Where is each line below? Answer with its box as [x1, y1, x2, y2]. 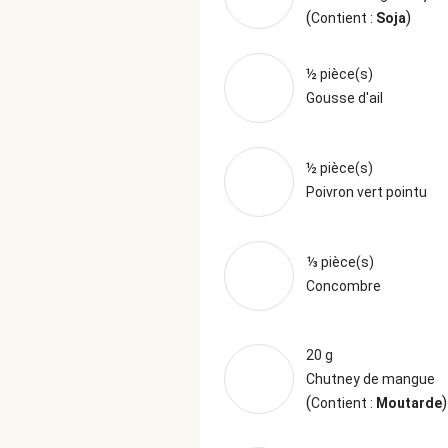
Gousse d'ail [306, 90, 383, 106]
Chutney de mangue [306, 371, 435, 387]
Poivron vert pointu [306, 184, 427, 200]
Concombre [306, 278, 381, 294]
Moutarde [376, 395, 442, 411]
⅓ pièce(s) [306, 254, 374, 270]
